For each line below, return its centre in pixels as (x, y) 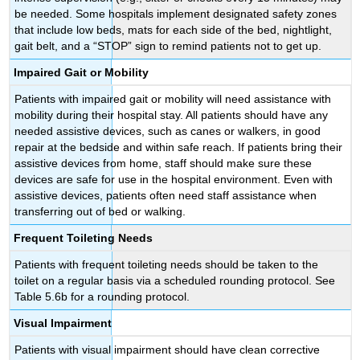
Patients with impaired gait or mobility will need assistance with (173, 99)
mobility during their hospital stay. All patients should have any (172, 115)
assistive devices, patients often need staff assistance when (166, 196)
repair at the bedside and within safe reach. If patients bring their (179, 147)
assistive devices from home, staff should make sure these (164, 164)
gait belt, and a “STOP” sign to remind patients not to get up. (168, 46)
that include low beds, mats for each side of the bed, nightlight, (174, 30)
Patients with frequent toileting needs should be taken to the (167, 265)
